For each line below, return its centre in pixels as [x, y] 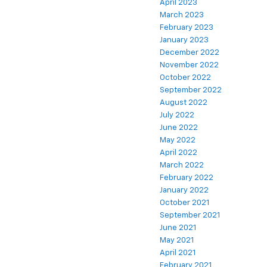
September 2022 [191, 91]
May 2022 [178, 141]
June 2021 [178, 228]
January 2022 [184, 191]
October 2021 [184, 203]
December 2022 [190, 53]
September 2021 [190, 216]
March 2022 [182, 166]
